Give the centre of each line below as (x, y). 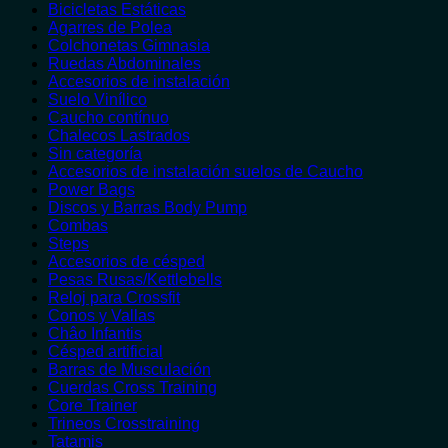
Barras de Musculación (129, 369)
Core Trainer (92, 405)
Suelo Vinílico (97, 99)
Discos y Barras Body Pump (147, 207)
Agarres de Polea (110, 27)
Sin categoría (95, 153)
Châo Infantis (95, 333)
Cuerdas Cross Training (132, 387)
